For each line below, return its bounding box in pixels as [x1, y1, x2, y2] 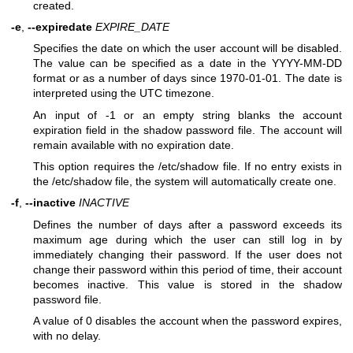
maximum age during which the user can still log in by [33, 232, 342, 246]
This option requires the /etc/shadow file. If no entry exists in [33, 160, 342, 173]
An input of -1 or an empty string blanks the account [33, 108, 342, 121]
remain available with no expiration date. [33, 138, 234, 151]
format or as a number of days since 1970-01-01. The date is [33, 72, 342, 85]
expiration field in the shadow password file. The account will [33, 123, 342, 136]
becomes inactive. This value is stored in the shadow [33, 277, 342, 291]
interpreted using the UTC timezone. [33, 87, 214, 100]
